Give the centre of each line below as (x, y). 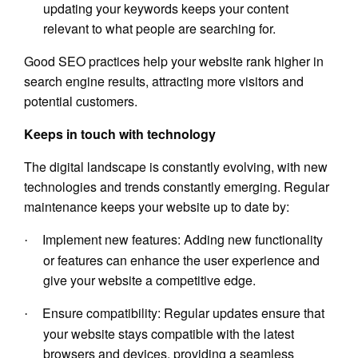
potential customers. (81, 101)
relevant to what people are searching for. (159, 29)
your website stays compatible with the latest (169, 334)
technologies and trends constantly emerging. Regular (177, 187)
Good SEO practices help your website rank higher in (174, 62)
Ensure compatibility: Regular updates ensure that (183, 313)
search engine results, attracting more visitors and (164, 82)
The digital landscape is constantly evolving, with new (176, 167)
